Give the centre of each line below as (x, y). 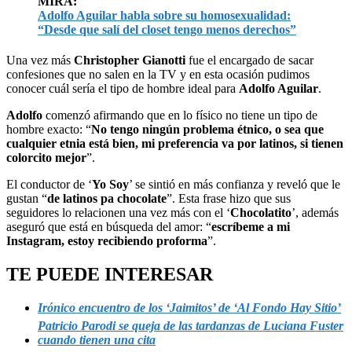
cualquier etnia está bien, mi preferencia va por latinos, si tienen (175, 143)
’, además (315, 212)
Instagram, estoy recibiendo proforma (107, 240)
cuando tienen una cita (97, 339)
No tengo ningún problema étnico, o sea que (207, 129)
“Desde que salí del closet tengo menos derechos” (167, 29)
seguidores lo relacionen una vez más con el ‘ (118, 212)
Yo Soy (110, 184)
